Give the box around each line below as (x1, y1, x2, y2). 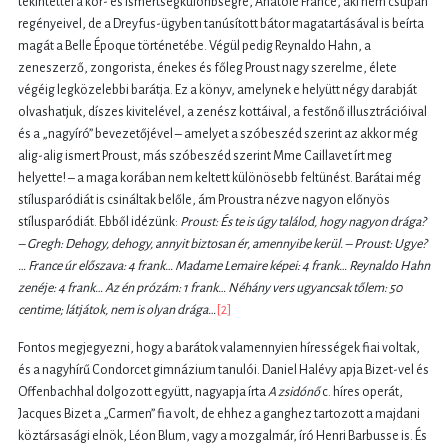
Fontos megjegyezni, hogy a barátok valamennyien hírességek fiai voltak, (18, 341, 420, 356)
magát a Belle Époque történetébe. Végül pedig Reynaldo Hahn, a (18, 39, 371, 54)
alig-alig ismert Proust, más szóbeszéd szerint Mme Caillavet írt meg (18, 149, 392, 164)
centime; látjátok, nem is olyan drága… (18, 303, 216, 318)
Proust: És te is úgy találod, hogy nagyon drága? (180, 215, 426, 230)
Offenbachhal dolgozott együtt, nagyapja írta (18, 385, 268, 400)
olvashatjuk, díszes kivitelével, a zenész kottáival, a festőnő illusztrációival (18, 105, 427, 120)
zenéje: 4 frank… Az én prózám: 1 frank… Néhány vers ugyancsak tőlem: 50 (18, 281, 402, 296)
